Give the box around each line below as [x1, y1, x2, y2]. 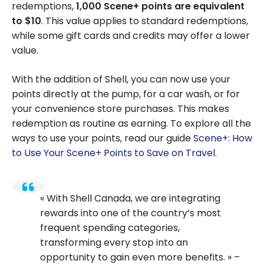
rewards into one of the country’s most [40, 206, 221, 220]
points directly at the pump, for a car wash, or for [12, 87, 240, 101]
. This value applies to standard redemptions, [41, 14, 248, 28]
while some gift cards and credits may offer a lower [12, 29, 250, 43]
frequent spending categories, [40, 220, 180, 235]
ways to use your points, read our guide [12, 131, 193, 146]
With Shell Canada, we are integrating [47, 191, 220, 205]
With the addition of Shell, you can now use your [12, 72, 230, 87]
